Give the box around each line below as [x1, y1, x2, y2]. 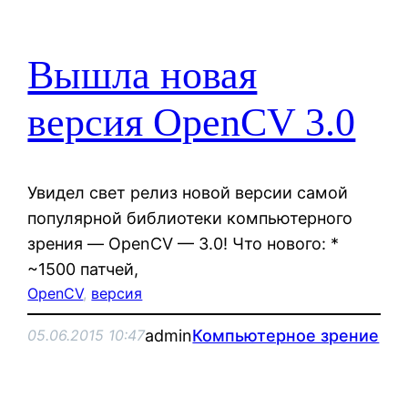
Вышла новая [27, 53, 258, 98]
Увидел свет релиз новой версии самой [27, 182, 349, 202]
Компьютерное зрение [192, 325, 380, 345]
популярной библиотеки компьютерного [27, 208, 353, 228]
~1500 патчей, [27, 259, 139, 279]
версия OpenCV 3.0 [27, 100, 356, 146]
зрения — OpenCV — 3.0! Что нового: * [27, 233, 340, 253]
